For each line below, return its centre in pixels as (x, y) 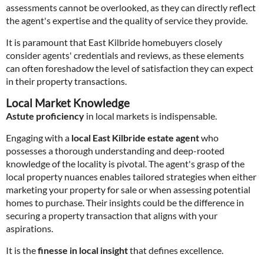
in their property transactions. (66, 81)
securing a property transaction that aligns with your (112, 215)
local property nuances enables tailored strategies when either (131, 176)
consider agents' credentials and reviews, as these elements (125, 55)
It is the (22, 250)
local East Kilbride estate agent (135, 138)
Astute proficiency (45, 116)
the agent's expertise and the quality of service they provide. (127, 20)
